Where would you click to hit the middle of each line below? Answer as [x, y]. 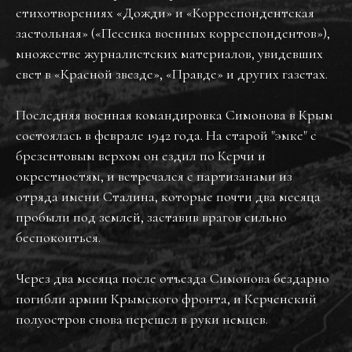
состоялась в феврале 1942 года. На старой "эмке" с [166, 135]
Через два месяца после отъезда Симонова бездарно [172, 278]
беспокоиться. [58, 237]
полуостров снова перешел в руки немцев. [142, 319]
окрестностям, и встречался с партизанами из [154, 176]
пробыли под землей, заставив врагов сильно [151, 217]
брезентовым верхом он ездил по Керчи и [141, 156]
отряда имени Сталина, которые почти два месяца [168, 196]
